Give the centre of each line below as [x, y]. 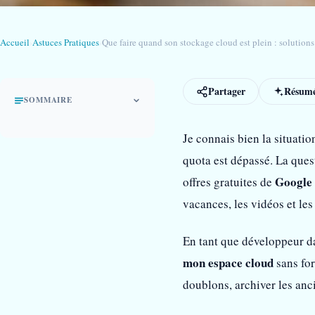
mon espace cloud [228, 263]
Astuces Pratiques [66, 42]
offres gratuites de [229, 182]
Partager [227, 91]
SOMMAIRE [49, 100]
